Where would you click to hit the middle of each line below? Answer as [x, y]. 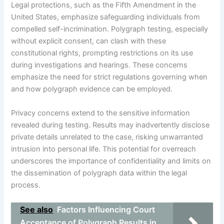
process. [26, 185]
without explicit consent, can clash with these [89, 41]
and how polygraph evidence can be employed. [92, 89]
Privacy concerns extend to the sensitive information [101, 113]
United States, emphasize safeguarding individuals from [106, 17]
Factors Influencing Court [106, 210]
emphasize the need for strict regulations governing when [109, 77]
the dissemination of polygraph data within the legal [99, 173]
